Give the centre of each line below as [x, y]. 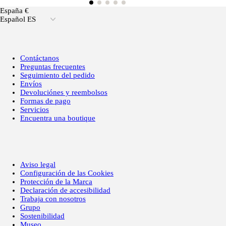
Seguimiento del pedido [58, 75]
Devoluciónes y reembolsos [64, 92]
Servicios [35, 109]
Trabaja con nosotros [53, 199]
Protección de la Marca [56, 181]
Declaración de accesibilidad [65, 190]
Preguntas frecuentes [53, 66]
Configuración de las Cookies [67, 173]
